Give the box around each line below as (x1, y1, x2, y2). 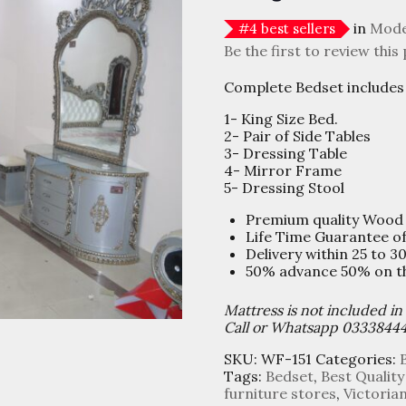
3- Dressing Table (223, 144, 347, 163)
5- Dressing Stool (223, 179, 344, 198)
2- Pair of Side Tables (223, 127, 371, 146)
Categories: (314, 350, 400, 369)
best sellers (256, 19, 335, 37)
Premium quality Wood (245, 210, 403, 229)
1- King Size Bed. (223, 110, 338, 129)
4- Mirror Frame (223, 161, 342, 180)
